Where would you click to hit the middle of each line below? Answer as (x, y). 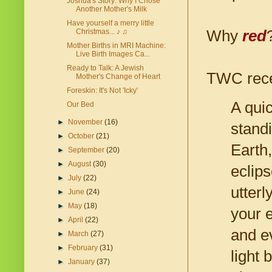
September (87, 150)
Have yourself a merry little (110, 23)
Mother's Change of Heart (118, 77)
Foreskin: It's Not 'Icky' (102, 91)
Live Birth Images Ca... (113, 54)
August (81, 164)
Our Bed (80, 105)
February (84, 248)
